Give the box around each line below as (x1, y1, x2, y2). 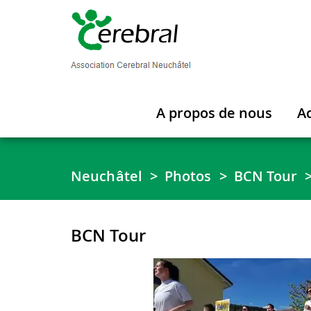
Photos (164, 167, 212, 185)
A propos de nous (156, 103, 272, 122)
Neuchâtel (71, 167, 142, 185)
